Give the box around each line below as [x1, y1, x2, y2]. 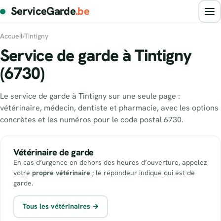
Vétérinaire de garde [13, 146, 94, 158]
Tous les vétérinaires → [22, 202, 99, 211]
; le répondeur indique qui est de [90, 168, 195, 177]
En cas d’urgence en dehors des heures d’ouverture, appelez [13, 157, 207, 167]
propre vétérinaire [32, 168, 90, 177]
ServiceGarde [11, 4, 76, 18]
